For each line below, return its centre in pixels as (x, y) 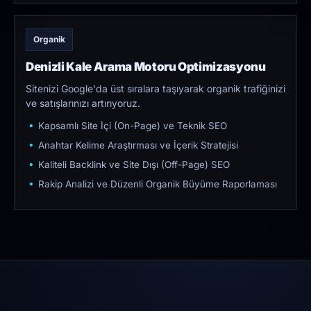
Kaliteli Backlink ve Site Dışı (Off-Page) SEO (134, 165)
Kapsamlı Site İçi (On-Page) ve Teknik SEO (133, 126)
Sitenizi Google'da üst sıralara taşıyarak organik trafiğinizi (155, 89)
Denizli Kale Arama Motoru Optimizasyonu (146, 67)
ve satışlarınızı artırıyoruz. (83, 103)
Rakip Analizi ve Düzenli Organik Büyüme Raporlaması (158, 184)
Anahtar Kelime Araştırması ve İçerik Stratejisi (138, 145)
